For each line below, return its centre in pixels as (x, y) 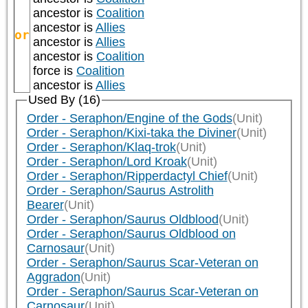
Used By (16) (64, 100)
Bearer (45, 205)
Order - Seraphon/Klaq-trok (101, 147)
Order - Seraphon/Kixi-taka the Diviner (131, 133)
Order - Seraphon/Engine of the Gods (129, 119)
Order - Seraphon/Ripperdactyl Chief (127, 176)
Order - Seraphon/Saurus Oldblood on (131, 234)
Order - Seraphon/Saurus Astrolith (120, 191)
